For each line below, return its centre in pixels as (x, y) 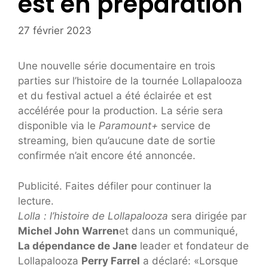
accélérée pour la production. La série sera (121, 111)
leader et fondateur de (193, 246)
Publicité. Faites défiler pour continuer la (115, 186)
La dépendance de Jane (77, 246)
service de (184, 126)
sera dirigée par (207, 216)
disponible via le (58, 126)
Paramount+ (128, 126)
